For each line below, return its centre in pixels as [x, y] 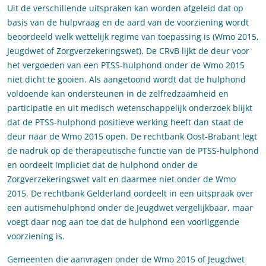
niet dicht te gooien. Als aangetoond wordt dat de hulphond [126, 80]
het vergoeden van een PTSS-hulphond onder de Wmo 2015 [126, 65]
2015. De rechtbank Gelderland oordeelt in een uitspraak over [130, 194]
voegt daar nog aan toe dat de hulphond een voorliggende [123, 222]
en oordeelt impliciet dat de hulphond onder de [102, 165]
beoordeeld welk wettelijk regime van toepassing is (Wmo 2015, [133, 37]
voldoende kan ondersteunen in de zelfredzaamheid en [118, 94]
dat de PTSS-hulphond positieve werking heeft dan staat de [125, 122]
